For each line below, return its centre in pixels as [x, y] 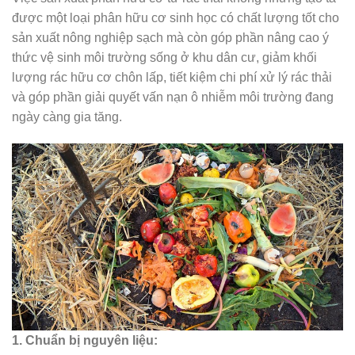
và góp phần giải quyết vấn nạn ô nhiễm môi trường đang [173, 97]
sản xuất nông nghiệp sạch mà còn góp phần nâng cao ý [170, 38]
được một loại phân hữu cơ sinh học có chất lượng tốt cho [176, 18]
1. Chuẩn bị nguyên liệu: [85, 341]
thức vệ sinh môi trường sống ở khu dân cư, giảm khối [164, 58]
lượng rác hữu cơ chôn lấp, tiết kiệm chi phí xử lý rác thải [172, 78]
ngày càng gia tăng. [67, 117]
